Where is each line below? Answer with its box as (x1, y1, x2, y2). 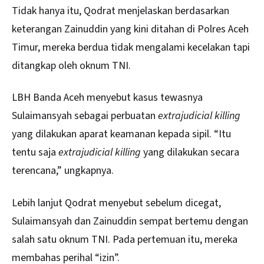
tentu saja (12, 145, 58, 160)
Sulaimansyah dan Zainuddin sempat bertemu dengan (12, 213, 248, 229)
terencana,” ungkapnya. (12, 163, 114, 179)
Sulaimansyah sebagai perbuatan (12, 108, 158, 124)
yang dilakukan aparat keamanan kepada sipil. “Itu (12, 127, 231, 142)
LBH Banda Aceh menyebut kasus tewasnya (12, 90, 203, 105)
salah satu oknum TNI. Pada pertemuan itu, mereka (12, 232, 237, 247)
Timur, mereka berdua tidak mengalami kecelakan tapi (12, 40, 250, 55)
